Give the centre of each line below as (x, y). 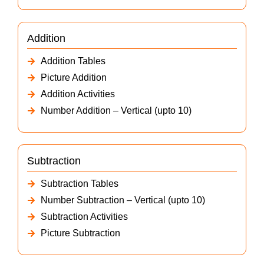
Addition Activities (77, 94)
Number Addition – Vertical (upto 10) (116, 111)
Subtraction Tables (79, 184)
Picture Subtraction (80, 233)
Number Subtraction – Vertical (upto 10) (123, 200)
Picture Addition (73, 78)
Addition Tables (73, 61)
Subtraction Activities (84, 217)
